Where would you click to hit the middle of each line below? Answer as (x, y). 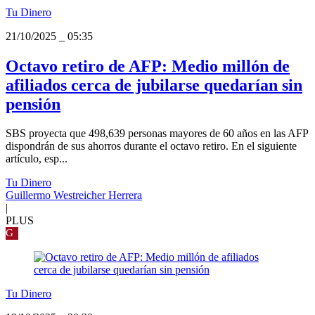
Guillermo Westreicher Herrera (74, 195)
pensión (33, 104)
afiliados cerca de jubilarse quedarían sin (154, 85)
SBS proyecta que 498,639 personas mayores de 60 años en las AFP (157, 134)
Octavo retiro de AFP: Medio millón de (148, 66)
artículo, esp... (37, 159)
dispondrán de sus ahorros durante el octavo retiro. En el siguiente (151, 146)
